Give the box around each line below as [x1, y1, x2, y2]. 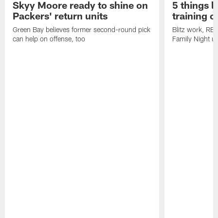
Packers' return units [13, 10, 108, 22]
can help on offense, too [13, 35, 86, 43]
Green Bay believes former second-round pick [13, 25, 151, 34]
